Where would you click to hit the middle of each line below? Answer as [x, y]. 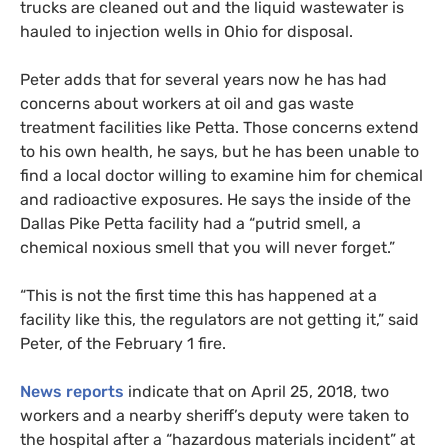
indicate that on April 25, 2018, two [256, 391]
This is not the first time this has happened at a [201, 295]
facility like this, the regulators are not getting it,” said [219, 319]
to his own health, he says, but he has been [184, 151]
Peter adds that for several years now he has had [203, 79]
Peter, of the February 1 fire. [123, 343]
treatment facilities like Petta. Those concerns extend [219, 127]
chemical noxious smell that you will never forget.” [207, 247]
